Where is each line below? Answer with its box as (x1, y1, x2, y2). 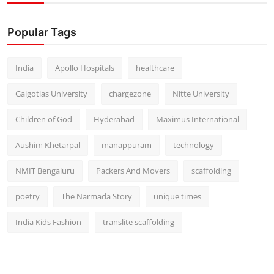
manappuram (102, 139, 152, 150)
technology (173, 139, 214, 150)
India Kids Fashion (15, 216, 81, 228)
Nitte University (172, 87, 229, 99)
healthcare (136, 62, 174, 73)
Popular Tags (7, 25, 76, 39)
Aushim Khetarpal (15, 139, 80, 150)
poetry (15, 190, 40, 202)
